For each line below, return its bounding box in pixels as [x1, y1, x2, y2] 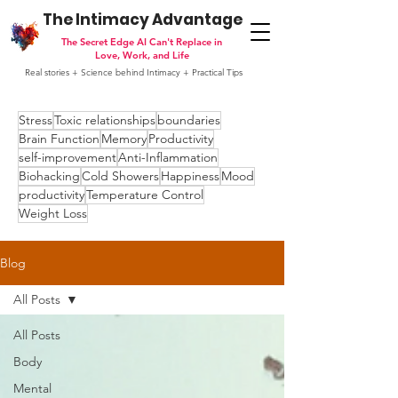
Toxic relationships [54, 112, 155, 128]
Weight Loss [19, 205, 87, 221]
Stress [19, 112, 52, 128]
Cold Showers [82, 168, 159, 184]
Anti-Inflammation [118, 149, 218, 165]
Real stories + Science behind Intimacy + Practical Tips [24, 67, 243, 78]
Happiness [161, 168, 219, 184]
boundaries [157, 112, 220, 128]
